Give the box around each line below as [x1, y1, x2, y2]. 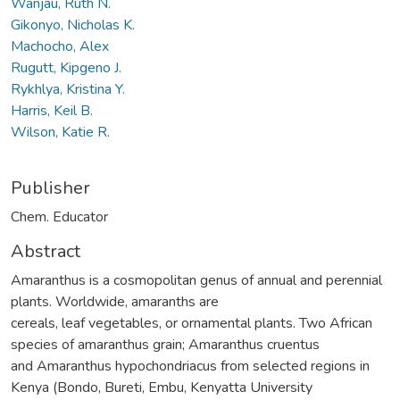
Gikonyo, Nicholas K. [11, 14, 135, 35]
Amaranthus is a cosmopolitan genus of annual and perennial [11, 270, 382, 290]
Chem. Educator [11, 206, 108, 227]
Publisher [11, 175, 90, 200]
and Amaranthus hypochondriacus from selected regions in [11, 355, 370, 376]
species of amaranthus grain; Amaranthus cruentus [11, 334, 320, 354]
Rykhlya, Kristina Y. [11, 79, 125, 99]
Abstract [11, 238, 80, 263]
